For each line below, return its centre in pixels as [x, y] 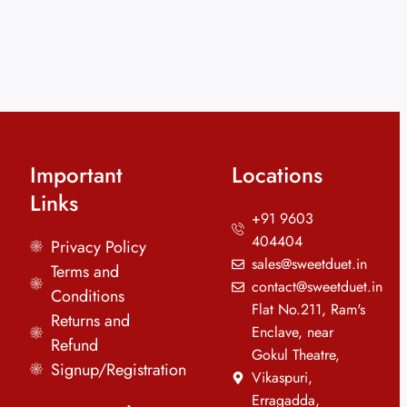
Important [77, 175]
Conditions [87, 297]
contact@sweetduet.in [318, 287]
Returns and [90, 321]
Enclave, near [293, 333]
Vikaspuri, [283, 378]
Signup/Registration [118, 370]
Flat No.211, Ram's [309, 310]
